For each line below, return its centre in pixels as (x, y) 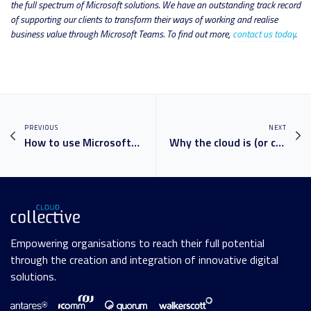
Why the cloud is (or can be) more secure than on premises (280, 142)
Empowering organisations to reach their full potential (137, 243)
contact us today (264, 33)
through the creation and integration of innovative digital (144, 260)
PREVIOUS (41, 127)
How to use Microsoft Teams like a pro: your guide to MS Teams (135, 142)
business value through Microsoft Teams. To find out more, (121, 33)
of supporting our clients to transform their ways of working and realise (144, 19)
